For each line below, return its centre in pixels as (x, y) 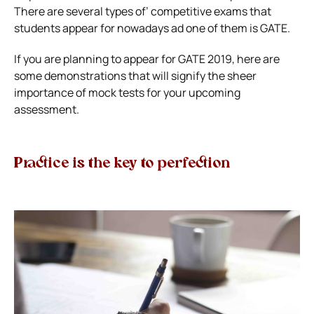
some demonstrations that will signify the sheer (135, 75)
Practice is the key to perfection (122, 164)
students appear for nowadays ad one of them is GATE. (152, 28)
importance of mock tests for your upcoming (127, 92)
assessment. (47, 109)
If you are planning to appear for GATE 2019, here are (147, 59)
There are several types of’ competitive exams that (143, 11)
